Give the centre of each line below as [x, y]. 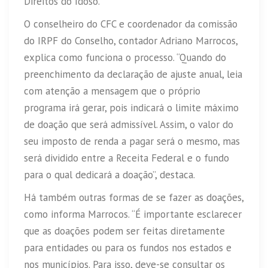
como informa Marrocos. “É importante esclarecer [133, 214]
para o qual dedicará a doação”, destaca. [109, 175]
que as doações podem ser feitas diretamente [124, 231]
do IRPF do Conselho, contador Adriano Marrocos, [131, 41]
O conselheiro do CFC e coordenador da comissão [131, 24]
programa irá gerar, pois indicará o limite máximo [131, 108]
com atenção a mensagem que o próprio [112, 91]
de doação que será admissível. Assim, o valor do [129, 125]
